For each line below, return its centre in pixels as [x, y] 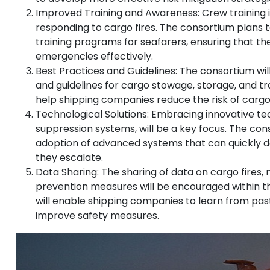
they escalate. [69, 158]
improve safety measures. [97, 216]
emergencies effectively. [94, 57]
